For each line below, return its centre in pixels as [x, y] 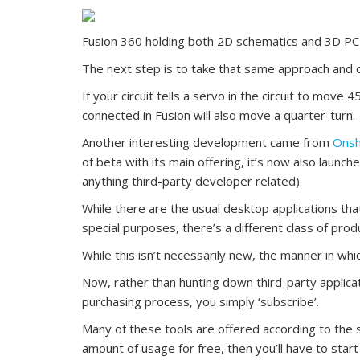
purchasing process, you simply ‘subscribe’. [200, 301]
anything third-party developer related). [192, 180]
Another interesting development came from [207, 142]
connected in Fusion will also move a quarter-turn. [219, 115]
